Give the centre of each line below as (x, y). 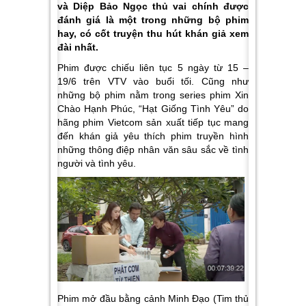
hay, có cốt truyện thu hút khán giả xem (153, 33)
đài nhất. (78, 47)
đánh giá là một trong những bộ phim (153, 20)
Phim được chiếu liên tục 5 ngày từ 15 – (153, 68)
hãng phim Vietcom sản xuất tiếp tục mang (153, 122)
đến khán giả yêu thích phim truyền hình (153, 136)
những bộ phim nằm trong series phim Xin (153, 95)
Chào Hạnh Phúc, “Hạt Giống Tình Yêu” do (153, 109)
